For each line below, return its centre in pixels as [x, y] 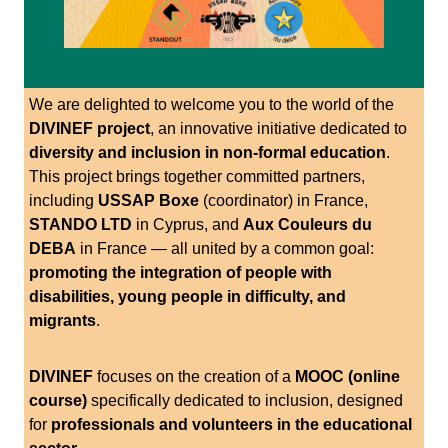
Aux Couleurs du [307, 225]
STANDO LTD [80, 225]
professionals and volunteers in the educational [231, 425]
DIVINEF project [89, 129]
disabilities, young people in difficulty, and [187, 297]
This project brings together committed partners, [197, 177]
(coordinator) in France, [283, 201]
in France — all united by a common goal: [225, 249]
